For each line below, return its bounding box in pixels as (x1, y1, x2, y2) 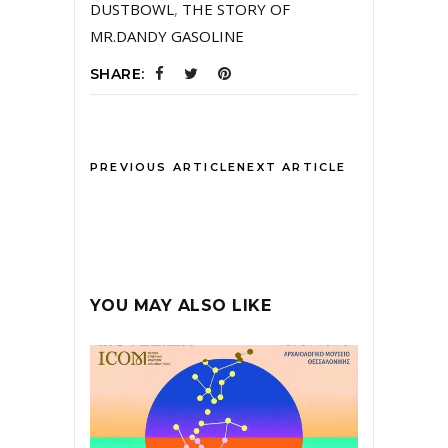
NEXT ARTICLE (237, 159, 347, 174)
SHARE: (90, 64, 145, 83)
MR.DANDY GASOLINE (90, 25, 244, 46)
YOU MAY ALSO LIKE (90, 295, 272, 315)
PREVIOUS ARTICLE (90, 159, 238, 174)
